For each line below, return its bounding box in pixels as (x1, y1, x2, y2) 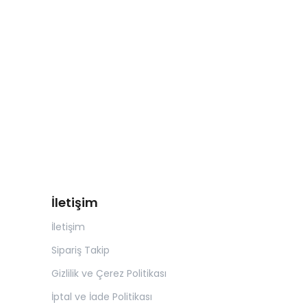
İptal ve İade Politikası (51, 290, 152, 304)
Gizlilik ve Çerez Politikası (51, 267, 167, 281)
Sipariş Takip (51, 243, 110, 258)
